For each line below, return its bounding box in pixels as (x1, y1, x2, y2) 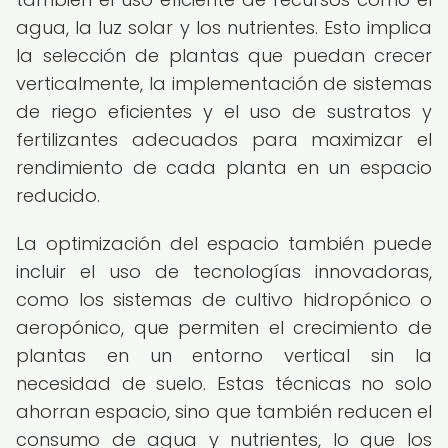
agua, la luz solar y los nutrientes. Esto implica (16, 15, 432, 40)
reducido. (16, 183, 100, 208)
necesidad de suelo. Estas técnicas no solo (16, 371, 432, 396)
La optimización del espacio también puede (16, 231, 432, 256)
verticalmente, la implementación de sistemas (16, 71, 432, 96)
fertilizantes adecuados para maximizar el (16, 127, 432, 152)
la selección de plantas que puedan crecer (16, 43, 432, 68)
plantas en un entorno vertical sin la (16, 343, 432, 368)
